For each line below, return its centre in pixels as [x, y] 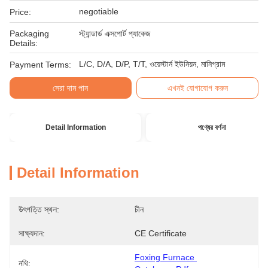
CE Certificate [161, 233]
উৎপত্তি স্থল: [39, 209]
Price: [20, 12]
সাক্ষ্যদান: [32, 233]
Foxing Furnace [165, 257]
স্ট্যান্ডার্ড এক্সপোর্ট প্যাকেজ [115, 33]
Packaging [29, 33]
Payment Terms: [40, 65]
